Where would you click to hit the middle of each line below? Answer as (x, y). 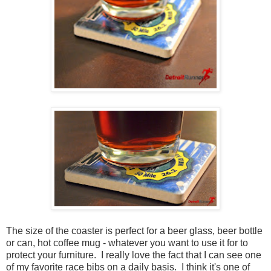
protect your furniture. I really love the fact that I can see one (134, 255)
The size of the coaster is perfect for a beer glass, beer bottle (134, 230)
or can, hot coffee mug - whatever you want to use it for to (127, 243)
